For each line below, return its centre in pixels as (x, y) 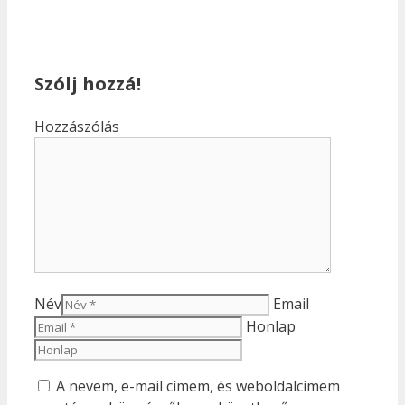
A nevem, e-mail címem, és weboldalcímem (198, 386)
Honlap (271, 327)
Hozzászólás (77, 127)
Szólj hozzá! (88, 84)
